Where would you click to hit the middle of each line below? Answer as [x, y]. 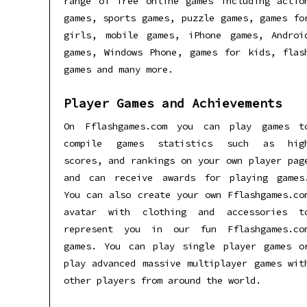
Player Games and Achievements [173, 103]
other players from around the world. [162, 280]
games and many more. [119, 69]
